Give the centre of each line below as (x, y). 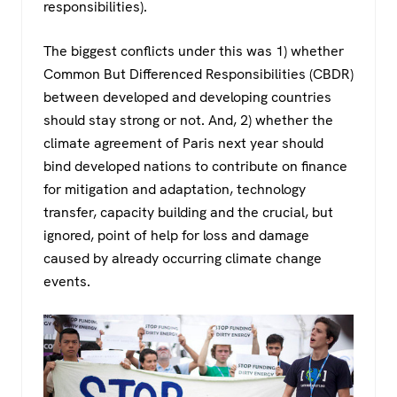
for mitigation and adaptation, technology (175, 189)
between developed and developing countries (187, 97)
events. (67, 281)
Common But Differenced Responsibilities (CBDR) (198, 74)
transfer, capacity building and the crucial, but (188, 212)
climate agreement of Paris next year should (183, 143)
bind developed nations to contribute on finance (195, 166)
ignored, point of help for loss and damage (176, 235)
